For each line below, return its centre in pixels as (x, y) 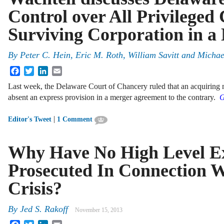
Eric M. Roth (99, 55)
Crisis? (35, 188)
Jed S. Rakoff (44, 209)
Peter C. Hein (45, 55)
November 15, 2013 (99, 210)
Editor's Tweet (30, 119)
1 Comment (75, 119)
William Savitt (153, 55)
